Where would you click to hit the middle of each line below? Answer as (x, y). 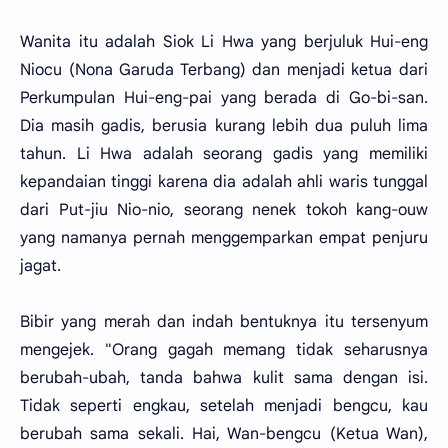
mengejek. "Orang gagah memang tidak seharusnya (224, 350)
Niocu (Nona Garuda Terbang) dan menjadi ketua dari (224, 70)
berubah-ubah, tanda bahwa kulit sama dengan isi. (224, 378)
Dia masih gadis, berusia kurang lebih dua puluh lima (224, 126)
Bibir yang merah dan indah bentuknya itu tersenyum (224, 322)
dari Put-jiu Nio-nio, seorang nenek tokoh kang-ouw (224, 210)
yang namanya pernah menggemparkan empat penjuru (224, 238)
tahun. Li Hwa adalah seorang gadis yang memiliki (224, 154)
